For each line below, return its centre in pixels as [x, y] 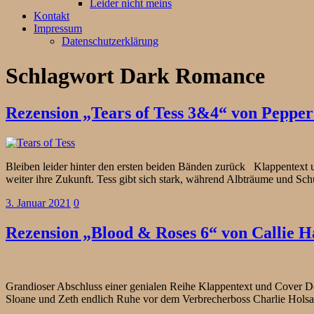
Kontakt [52, 16]
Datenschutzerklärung [110, 41]
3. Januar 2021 [38, 203]
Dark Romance [192, 75]
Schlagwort [60, 75]
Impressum [58, 29]
